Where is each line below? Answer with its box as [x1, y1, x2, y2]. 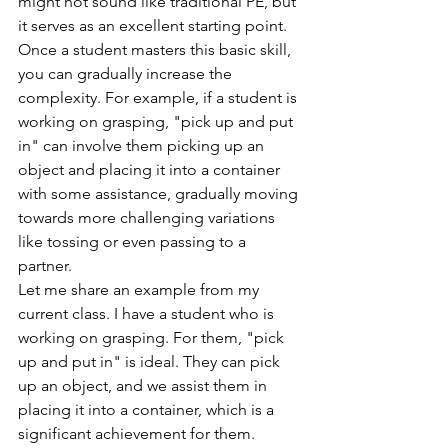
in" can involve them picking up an [18, 136, 268, 156]
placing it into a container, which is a [18, 400, 278, 420]
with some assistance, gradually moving [18, 184, 302, 204]
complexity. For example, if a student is [18, 88, 301, 108]
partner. [18, 256, 72, 276]
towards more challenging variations [18, 208, 279, 228]
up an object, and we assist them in [18, 376, 271, 396]
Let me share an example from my [18, 280, 263, 300]
